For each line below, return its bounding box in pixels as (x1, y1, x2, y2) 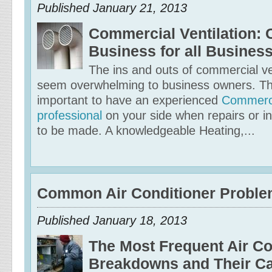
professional (37, 109, 102, 122)
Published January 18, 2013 (37, 214, 187, 227)
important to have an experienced (37, 93, 222, 107)
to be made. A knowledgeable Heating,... (37, 124, 255, 137)
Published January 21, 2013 (37, 1, 187, 15)
